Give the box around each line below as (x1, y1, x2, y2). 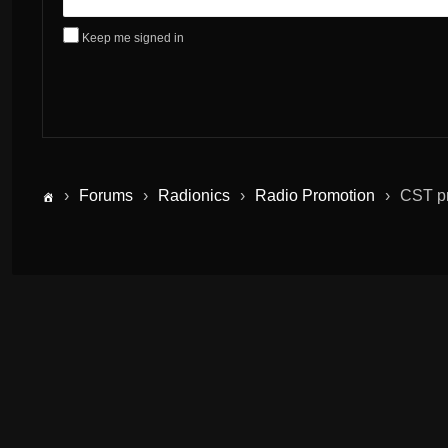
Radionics (158, 186, 230, 204)
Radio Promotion (255, 186, 375, 204)
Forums (79, 186, 133, 204)
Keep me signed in (82, 30, 184, 45)
